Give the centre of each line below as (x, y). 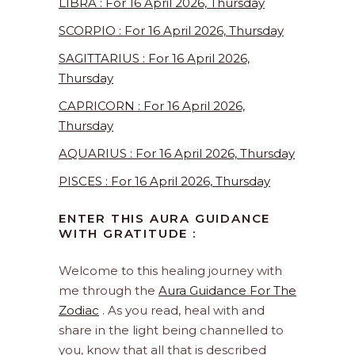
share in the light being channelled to (171, 330)
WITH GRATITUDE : (128, 234)
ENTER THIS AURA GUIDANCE (165, 219)
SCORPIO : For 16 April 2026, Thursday (171, 31)
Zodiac (79, 311)
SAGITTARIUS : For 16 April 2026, (154, 59)
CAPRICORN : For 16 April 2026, (152, 106)
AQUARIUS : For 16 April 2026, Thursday (177, 154)
